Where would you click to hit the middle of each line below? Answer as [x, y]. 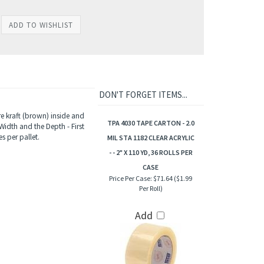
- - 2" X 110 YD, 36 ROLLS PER [151, 153]
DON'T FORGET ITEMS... [143, 95]
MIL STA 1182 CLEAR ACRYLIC [151, 138]
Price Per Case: [131, 179]
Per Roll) [151, 189]
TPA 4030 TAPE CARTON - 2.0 [151, 123]
